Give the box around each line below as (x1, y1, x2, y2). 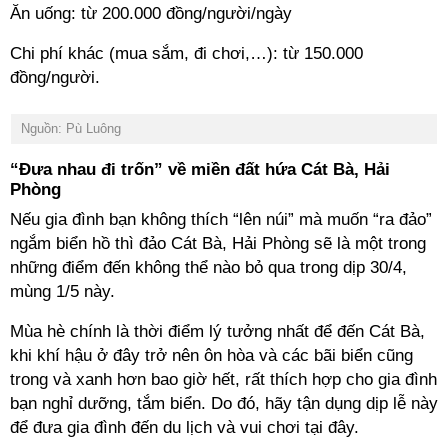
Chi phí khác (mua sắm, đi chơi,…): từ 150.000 (10, 44, 363, 63)
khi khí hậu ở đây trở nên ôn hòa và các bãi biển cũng (10, 346, 413, 365)
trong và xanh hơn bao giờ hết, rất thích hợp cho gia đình (10, 370, 437, 389)
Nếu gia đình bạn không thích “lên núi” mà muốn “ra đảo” (10, 210, 432, 229)
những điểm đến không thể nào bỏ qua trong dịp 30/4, (10, 258, 407, 277)
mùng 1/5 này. (10, 282, 115, 301)
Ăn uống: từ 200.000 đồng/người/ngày (10, 4, 292, 23)
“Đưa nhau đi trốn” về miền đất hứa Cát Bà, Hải (10, 160, 390, 179)
